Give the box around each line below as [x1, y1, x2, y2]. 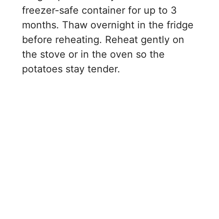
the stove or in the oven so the [22, 48, 165, 61]
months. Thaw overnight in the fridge [22, 19, 194, 31]
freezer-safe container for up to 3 [22, 4, 177, 17]
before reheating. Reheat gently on [22, 34, 185, 46]
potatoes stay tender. [22, 63, 121, 75]
